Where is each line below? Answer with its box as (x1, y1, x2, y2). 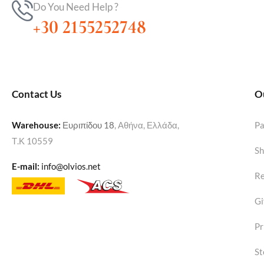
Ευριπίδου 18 (61, 120, 114, 131)
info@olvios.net (41, 161, 101, 172)
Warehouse (12, 120, 58, 131)
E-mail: (12, 161, 39, 172)
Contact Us (12, 88, 61, 101)
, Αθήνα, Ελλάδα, (114, 120, 179, 131)
